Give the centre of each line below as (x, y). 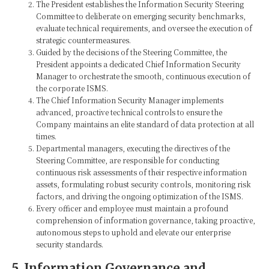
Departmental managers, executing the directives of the (133, 148)
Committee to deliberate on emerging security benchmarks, (141, 16)
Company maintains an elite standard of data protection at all (145, 124)
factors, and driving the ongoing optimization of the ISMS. (140, 196)
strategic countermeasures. (83, 40)
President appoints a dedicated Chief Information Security (138, 64)
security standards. (70, 244)
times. (46, 136)
